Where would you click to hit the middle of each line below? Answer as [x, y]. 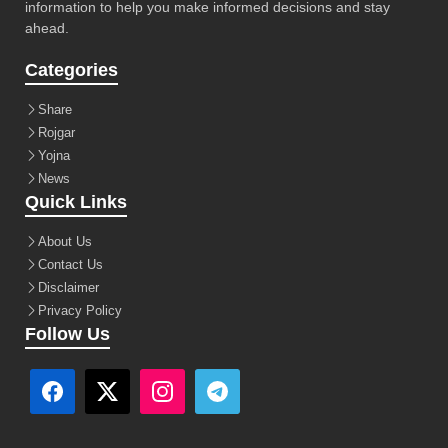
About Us [65, 241]
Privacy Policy [80, 310]
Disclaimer [68, 287]
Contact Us [70, 264]
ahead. [47, 27]
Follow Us [67, 333]
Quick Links [76, 201]
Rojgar [56, 132]
